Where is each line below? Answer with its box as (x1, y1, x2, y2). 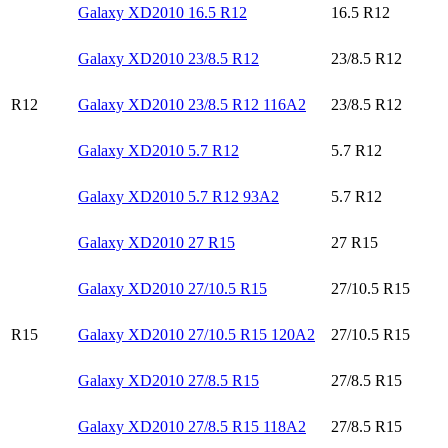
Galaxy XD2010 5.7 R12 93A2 (78, 187, 279, 205)
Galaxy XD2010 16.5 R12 (78, 3, 247, 21)
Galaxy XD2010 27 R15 (78, 233, 235, 251)
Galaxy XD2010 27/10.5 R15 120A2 (78, 325, 315, 343)
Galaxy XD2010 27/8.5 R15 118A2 (78, 417, 306, 435)
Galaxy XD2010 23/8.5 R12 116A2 (78, 95, 306, 113)
